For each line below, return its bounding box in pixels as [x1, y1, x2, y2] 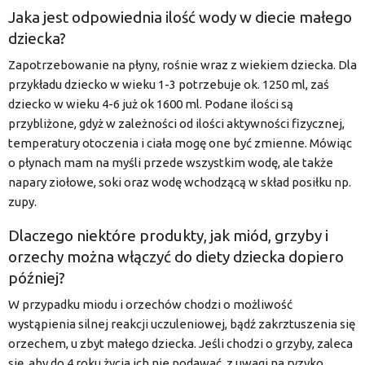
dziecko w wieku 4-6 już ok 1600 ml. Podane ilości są [8, 96, 293, 111]
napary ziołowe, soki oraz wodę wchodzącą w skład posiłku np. [8, 174, 351, 189]
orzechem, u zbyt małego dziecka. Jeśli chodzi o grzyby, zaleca [8, 336, 353, 350]
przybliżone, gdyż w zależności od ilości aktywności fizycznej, [8, 116, 345, 130]
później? [8, 268, 65, 287]
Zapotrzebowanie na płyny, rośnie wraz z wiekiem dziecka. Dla [8, 57, 357, 72]
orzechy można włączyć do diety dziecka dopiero [8, 247, 344, 266]
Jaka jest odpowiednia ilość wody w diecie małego [8, 7, 352, 26]
